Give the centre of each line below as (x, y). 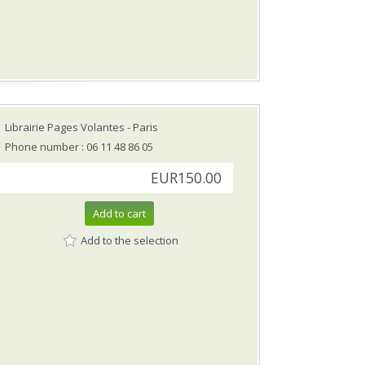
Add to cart (119, 214)
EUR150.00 (186, 178)
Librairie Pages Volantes (65, 128)
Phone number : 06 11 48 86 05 (79, 147)
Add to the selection (130, 240)
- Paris (141, 128)
